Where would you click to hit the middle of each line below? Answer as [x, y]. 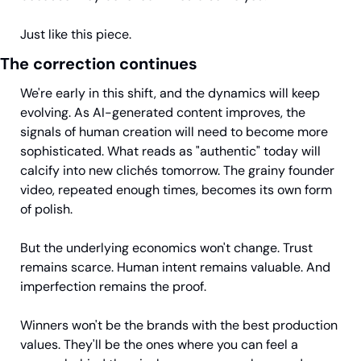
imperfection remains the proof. [113, 286]
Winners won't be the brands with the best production [179, 325]
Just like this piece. [76, 34]
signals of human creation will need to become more [174, 131]
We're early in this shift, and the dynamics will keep [170, 93]
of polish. [46, 209]
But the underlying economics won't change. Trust [166, 247]
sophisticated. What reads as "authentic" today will [170, 151]
